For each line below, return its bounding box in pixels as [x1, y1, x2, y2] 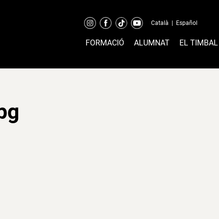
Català [151, 20, 169, 26]
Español [175, 20, 197, 26]
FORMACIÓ [85, 38, 124, 47]
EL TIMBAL [179, 38, 218, 47]
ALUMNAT [133, 38, 170, 47]
